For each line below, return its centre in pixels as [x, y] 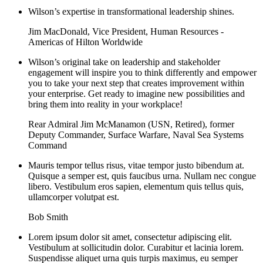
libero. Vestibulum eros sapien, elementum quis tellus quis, [136, 186]
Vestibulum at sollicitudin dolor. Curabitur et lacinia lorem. [136, 247]
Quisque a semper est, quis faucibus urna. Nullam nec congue [142, 176]
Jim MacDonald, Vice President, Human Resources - [126, 31]
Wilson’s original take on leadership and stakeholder [124, 62]
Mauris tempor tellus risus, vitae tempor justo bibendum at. [136, 165]
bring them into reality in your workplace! [105, 104]
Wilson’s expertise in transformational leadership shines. [131, 11]
